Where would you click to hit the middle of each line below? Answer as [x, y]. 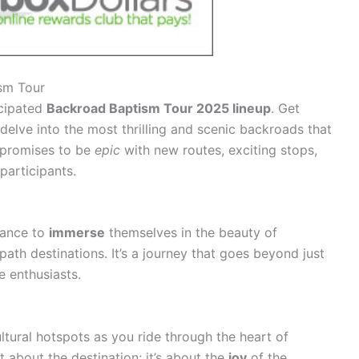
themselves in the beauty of [191, 233]
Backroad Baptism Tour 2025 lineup [159, 108]
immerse [77, 233]
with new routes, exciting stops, [219, 149]
